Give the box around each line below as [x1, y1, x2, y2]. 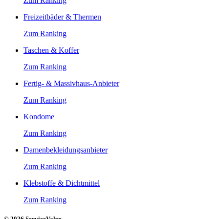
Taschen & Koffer [23, 45, 79, 54]
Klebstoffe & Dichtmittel [23, 178, 100, 187]
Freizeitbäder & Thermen [23, 12, 101, 21]
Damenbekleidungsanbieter [23, 145, 108, 154]
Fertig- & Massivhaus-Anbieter [23, 79, 119, 88]
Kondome [23, 112, 54, 121]
